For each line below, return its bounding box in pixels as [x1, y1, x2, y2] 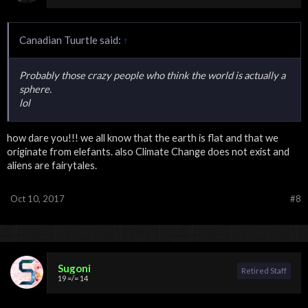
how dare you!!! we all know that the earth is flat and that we [7, 132, 278, 144]
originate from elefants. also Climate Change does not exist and [7, 146, 289, 158]
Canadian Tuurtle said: [19, 33, 123, 46]
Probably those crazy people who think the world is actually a [19, 69, 285, 81]
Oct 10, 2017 [10, 193, 65, 205]
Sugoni [58, 262, 91, 275]
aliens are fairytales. [7, 159, 97, 172]
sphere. [19, 82, 52, 95]
